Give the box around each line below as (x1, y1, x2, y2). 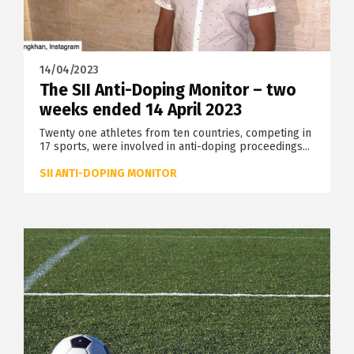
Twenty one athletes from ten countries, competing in (40, 126, 311, 140)
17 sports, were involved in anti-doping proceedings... (40, 139, 310, 153)
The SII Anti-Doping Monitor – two (40, 79, 296, 100)
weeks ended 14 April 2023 (40, 99, 242, 120)
